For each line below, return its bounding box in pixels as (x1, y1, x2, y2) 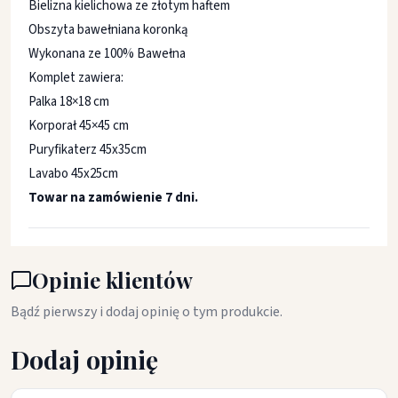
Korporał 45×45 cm (28, 116, 129, 135)
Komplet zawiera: (28, 68, 123, 87)
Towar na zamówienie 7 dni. (28, 188, 198, 207)
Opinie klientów (32, 266, 193, 294)
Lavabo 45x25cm (28, 164, 118, 183)
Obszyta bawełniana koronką (28, 20, 188, 39)
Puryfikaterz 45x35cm (28, 140, 147, 159)
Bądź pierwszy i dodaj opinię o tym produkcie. (11, 302, 283, 322)
